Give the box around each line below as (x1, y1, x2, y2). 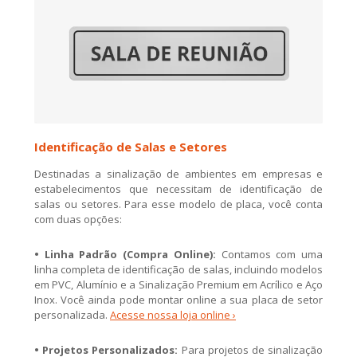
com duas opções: (34, 212, 122, 227)
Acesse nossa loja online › (110, 308, 236, 323)
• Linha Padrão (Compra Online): (34, 247, 216, 262)
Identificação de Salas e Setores (34, 139, 227, 155)
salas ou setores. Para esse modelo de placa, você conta (34, 197, 323, 212)
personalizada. (34, 308, 110, 323)
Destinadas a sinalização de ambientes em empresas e (34, 167, 323, 182)
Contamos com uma (215, 247, 324, 262)
